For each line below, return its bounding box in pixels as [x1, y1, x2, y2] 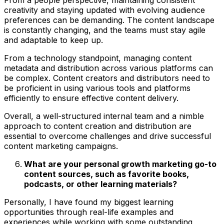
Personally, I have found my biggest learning [4, 196, 173, 207]
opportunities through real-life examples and [4, 206, 173, 217]
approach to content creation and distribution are [4, 120, 191, 131]
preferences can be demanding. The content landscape [4, 14, 214, 25]
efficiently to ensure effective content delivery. [4, 92, 178, 103]
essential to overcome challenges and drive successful [4, 130, 211, 141]
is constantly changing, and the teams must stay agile [4, 24, 205, 35]
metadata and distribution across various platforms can [4, 62, 213, 73]
